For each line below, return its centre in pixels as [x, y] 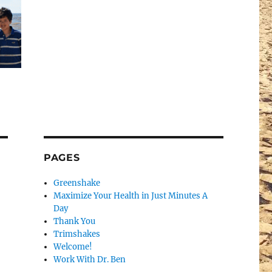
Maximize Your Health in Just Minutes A [131, 195]
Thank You [75, 221]
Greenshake [77, 183]
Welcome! [73, 246]
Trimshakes [77, 234]
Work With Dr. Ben [90, 259]
